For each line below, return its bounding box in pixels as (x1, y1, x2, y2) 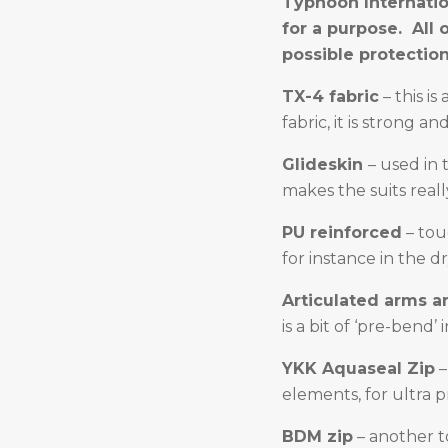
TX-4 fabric (282, 87, 379, 106)
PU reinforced (282, 223, 402, 242)
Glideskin (282, 155, 368, 174)
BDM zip (282, 427, 353, 446)
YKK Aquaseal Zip (282, 359, 435, 378)
